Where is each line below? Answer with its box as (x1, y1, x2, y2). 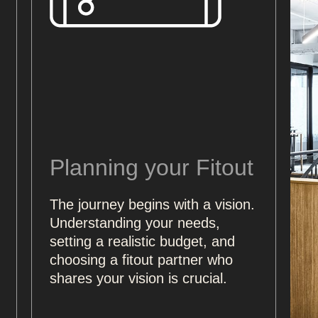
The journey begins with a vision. (49, 196, 255, 212)
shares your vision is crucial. (49, 270, 231, 286)
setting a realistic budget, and (49, 233, 235, 249)
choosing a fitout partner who (49, 251, 233, 268)
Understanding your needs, (49, 214, 220, 231)
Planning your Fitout (49, 154, 253, 180)
